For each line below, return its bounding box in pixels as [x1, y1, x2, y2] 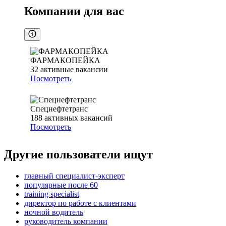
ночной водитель [24, 208, 83, 217]
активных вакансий [44, 114, 112, 123]
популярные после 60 [24, 181, 98, 190]
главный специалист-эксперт [24, 172, 125, 181]
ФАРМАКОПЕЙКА [30, 56, 100, 65]
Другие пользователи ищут [4, 148, 153, 161]
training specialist [24, 190, 79, 199]
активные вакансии [40, 65, 108, 74]
